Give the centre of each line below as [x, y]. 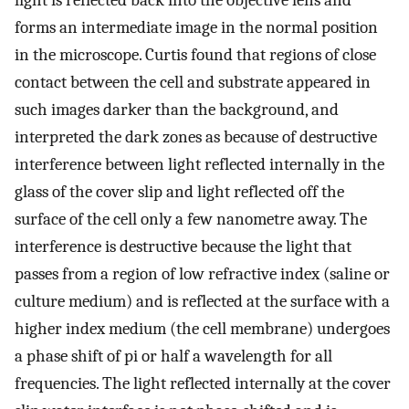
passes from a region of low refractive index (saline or [202, 274]
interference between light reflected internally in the [199, 165]
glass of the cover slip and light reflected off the [179, 192]
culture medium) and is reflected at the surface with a [202, 302]
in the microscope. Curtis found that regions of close [195, 55]
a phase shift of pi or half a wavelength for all [173, 357]
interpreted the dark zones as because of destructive [196, 137]
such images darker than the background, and [177, 110]
